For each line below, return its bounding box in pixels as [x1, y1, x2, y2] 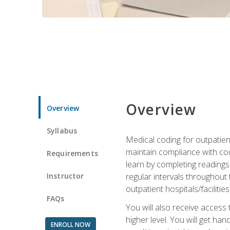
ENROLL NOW [50, 220, 90, 229]
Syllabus [47, 125, 78, 136]
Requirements [47, 148, 98, 158]
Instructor [47, 170, 84, 181]
